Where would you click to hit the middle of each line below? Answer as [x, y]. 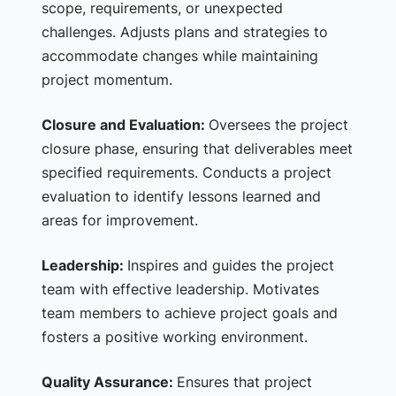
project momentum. [107, 80]
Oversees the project [278, 125]
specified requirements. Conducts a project [186, 172]
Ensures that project [244, 382]
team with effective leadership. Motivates [180, 289]
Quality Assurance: [109, 382]
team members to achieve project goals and [189, 313]
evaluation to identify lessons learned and [181, 196]
